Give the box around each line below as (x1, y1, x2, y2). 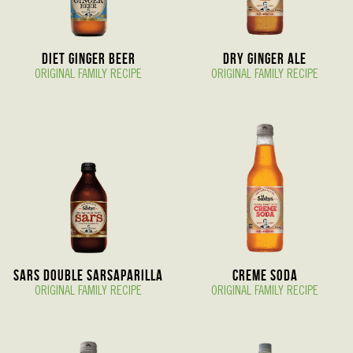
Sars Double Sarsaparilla (13, 267, 163, 284)
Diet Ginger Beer (41, 50, 136, 68)
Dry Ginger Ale (223, 50, 307, 68)
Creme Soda (232, 267, 298, 284)
